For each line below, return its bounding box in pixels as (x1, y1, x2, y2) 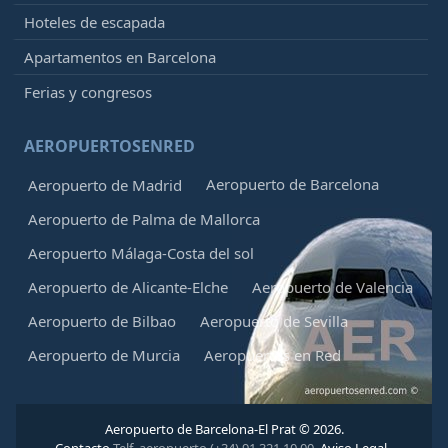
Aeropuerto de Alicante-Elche (28, 276, 228, 297)
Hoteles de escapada (24, 11, 165, 32)
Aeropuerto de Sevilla (200, 310, 348, 331)
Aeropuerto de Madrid (28, 174, 182, 195)
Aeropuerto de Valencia (252, 276, 413, 297)
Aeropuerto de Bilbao (28, 310, 176, 331)
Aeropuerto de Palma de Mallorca (28, 208, 260, 229)
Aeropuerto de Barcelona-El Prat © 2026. (104, 419, 344, 438)
